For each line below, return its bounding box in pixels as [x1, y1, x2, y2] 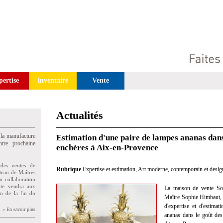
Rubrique [56, 166, 83, 173]
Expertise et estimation [83, 166, 135, 173]
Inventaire [37, 77, 68, 84]
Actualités [56, 109, 103, 121]
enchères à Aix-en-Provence [56, 143, 158, 152]
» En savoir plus [2, 207, 35, 212]
